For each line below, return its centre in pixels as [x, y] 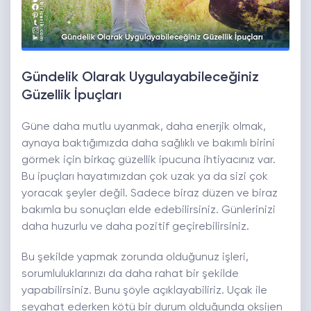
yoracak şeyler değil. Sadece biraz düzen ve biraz [150, 194]
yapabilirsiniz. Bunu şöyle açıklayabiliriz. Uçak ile [144, 291]
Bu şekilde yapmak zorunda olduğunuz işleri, [135, 258]
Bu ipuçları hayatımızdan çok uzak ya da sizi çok [145, 177]
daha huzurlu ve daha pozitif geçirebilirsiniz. [135, 227]
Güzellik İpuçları [72, 96]
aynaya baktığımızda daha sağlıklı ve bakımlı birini [148, 144]
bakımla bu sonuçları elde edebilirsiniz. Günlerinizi [149, 211]
